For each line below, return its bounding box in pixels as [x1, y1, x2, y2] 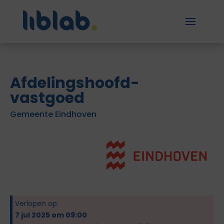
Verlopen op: [15, 198, 58, 208]
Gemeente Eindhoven [10, 108, 96, 120]
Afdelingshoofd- [10, 72, 139, 93]
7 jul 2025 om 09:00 [15, 210, 87, 220]
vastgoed [10, 87, 84, 108]
